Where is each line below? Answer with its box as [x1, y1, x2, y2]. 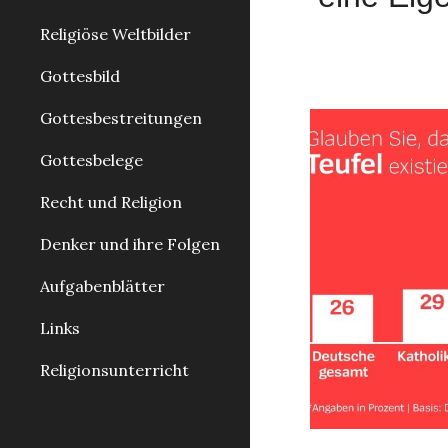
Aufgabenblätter [40, 276, 165, 296]
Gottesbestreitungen [40, 108, 202, 128]
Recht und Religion [40, 192, 182, 212]
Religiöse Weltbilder [40, 24, 191, 44]
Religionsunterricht [40, 360, 189, 380]
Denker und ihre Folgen [40, 234, 220, 254]
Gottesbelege [40, 150, 143, 170]
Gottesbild [40, 66, 120, 86]
